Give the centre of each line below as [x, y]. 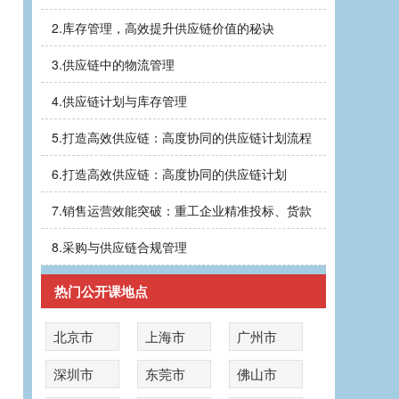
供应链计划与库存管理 [125, 101]
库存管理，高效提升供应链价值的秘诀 [168, 28]
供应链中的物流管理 [118, 64]
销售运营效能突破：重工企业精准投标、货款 [187, 210]
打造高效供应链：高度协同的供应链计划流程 [187, 137]
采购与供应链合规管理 [125, 247]
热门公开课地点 [101, 291]
